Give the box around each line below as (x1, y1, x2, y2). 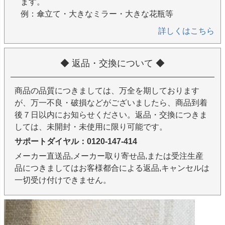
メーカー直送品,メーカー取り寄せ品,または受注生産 (15, 152, 203, 161)
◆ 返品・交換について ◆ (60, 58, 165, 69)
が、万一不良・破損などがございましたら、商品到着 (15, 98, 207, 107)
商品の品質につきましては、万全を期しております (15, 86, 199, 95)
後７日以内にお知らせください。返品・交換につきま (15, 110, 207, 120)
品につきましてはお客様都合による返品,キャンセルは (15, 164, 209, 173)
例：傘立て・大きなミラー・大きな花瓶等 (21, 10, 173, 19)
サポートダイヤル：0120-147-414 (15, 137, 137, 146)
